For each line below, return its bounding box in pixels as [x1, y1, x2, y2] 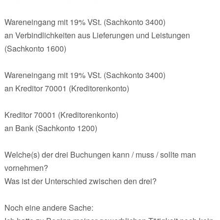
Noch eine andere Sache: [4, 201, 93, 213]
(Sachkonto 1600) [4, 42, 66, 54]
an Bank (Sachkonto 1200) [4, 122, 97, 134]
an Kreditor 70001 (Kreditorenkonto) [4, 82, 129, 94]
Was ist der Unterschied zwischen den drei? [4, 175, 157, 187]
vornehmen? [4, 162, 48, 173]
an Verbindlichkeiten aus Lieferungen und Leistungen [4, 29, 190, 41]
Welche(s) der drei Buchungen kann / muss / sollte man [4, 148, 196, 160]
